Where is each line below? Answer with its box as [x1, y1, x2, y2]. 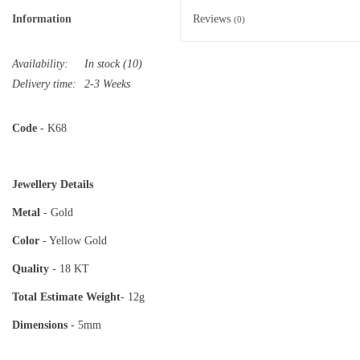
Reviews [193, 13, 234, 26]
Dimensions [12, 319, 67, 332]
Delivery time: [12, 78, 76, 91]
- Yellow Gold [43, 235, 219, 247]
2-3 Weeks [84, 78, 130, 91]
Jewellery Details [12, 178, 93, 191]
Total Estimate [12, 291, 83, 304]
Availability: [12, 58, 68, 71]
